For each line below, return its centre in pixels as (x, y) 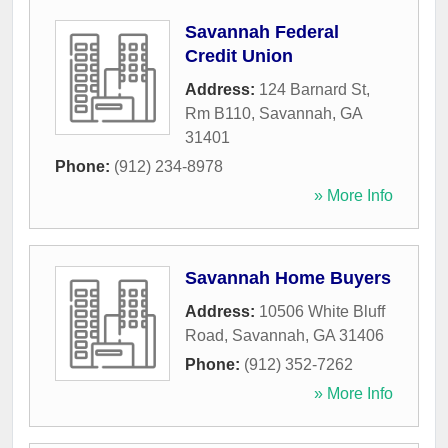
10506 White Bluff (322, 312)
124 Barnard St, (314, 90)
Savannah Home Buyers (288, 278)
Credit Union (239, 56)
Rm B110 (218, 114)
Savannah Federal (262, 32)
